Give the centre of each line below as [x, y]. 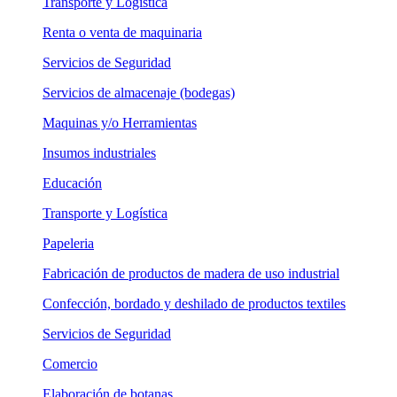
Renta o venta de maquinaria [122, 32]
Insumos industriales [99, 153]
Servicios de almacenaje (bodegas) [139, 93]
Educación [72, 183]
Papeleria [68, 243]
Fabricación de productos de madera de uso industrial [191, 273]
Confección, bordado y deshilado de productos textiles [194, 304]
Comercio [70, 364]
